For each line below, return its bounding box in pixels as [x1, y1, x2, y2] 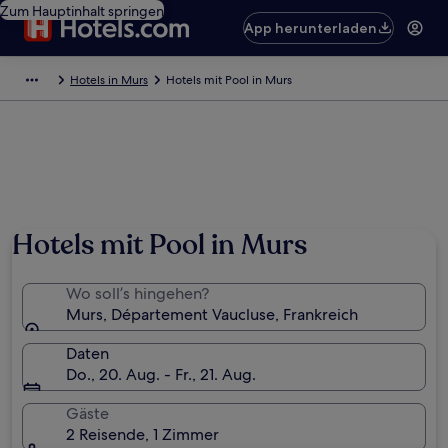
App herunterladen [244, 19, 378, 37]
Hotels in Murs [70, 72, 148, 88]
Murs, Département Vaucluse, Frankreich [66, 304, 358, 325]
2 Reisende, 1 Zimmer [66, 424, 219, 445]
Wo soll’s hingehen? [66, 283, 209, 304]
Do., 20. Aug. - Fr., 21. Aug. [66, 364, 256, 385]
